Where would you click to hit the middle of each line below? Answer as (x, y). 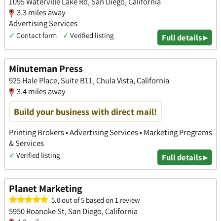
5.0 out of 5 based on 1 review (94, 200)
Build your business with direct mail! (85, 112)
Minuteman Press (46, 69)
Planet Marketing (46, 189)
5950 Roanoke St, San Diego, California (73, 211)
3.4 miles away (41, 92)
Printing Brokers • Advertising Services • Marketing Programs (110, 132)
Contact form (37, 35)
